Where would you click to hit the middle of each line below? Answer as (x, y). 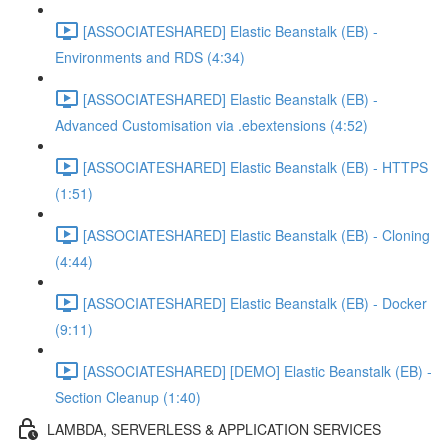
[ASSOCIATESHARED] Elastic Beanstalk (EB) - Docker (255, 302)
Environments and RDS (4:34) (150, 57)
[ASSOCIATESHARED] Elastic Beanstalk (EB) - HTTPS (255, 166)
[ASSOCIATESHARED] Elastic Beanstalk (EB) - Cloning (256, 234)
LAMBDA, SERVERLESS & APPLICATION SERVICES (214, 428)
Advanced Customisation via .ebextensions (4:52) (211, 125)
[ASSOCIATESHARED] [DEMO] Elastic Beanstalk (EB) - (257, 370)
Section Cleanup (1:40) (128, 397)
